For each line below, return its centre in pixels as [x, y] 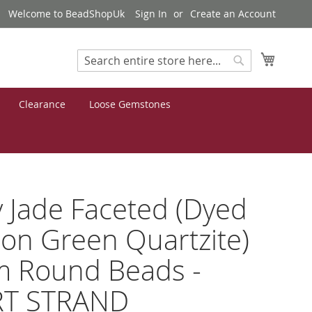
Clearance [42, 104]
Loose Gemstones [130, 104]
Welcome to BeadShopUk [67, 14]
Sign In [151, 14]
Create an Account [233, 14]
